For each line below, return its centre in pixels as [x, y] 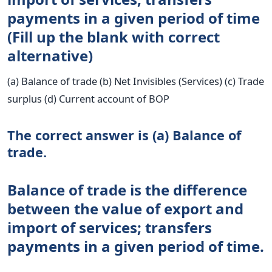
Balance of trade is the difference [127, 190]
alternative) [50, 56]
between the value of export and [125, 209]
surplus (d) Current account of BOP [88, 99]
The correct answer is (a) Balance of [124, 135]
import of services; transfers [110, 228]
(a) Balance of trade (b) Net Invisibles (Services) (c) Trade [136, 81]
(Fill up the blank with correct [114, 37]
